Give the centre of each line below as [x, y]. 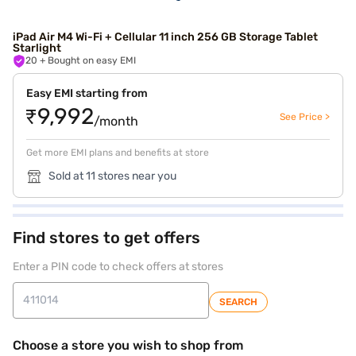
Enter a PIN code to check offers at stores [118, 267]
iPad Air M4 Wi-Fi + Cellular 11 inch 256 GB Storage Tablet [165, 37]
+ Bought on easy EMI [92, 60]
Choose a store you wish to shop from [128, 345]
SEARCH [238, 302]
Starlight [37, 48]
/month [116, 121]
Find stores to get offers [106, 238]
